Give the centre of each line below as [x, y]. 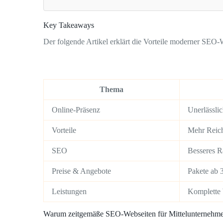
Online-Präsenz [76, 110]
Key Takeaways [69, 25]
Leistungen [69, 191]
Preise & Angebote [81, 171]
